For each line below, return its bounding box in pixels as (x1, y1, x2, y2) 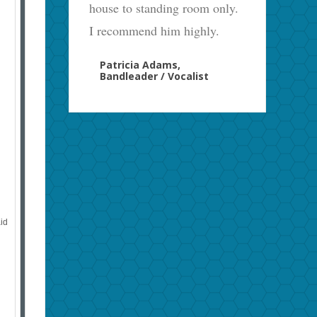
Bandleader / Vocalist (100, 69, 209, 83)
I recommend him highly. (89, 21, 220, 39)
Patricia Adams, (100, 57, 181, 71)
